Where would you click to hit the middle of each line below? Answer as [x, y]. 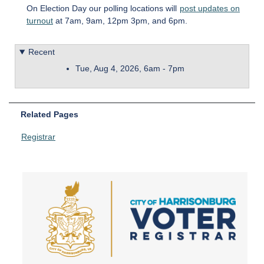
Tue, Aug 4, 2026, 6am [118, 68]
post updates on [210, 9]
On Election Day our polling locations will [103, 9]
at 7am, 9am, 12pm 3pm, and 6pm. [120, 21]
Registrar [38, 137]
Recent [41, 52]
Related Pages [49, 115]
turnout [40, 21]
